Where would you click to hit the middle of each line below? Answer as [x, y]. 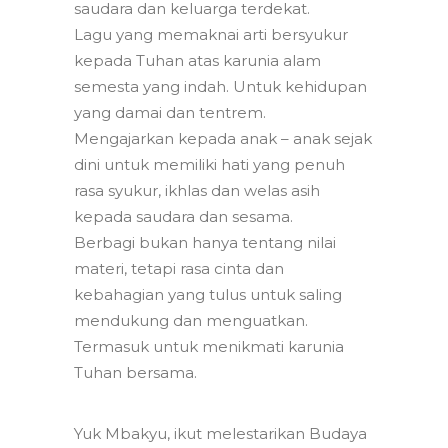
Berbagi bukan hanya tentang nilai [205, 243]
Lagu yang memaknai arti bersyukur [211, 35]
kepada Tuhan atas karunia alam [197, 61]
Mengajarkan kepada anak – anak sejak [223, 139]
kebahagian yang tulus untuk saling [208, 295]
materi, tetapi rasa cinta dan [179, 269]
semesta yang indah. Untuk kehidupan [220, 87]
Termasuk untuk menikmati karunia [209, 347]
